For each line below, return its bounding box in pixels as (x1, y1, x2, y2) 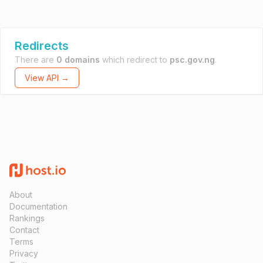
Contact (9, 225, 39, 235)
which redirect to (100, 55, 170, 65)
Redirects (15, 39, 69, 53)
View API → (25, 73, 69, 83)
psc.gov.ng (170, 55, 215, 65)
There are (15, 55, 56, 65)
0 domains (56, 55, 100, 65)
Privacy (9, 248, 38, 258)
